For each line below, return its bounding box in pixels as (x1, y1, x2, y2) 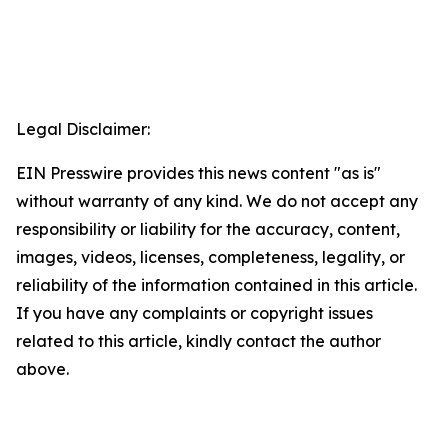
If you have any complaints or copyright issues (16, 303, 373, 324)
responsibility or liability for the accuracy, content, (16, 219, 400, 240)
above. (16, 359, 69, 380)
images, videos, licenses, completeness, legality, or (16, 247, 405, 268)
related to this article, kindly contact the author (16, 331, 381, 352)
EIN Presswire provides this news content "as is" (16, 163, 381, 184)
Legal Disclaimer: (16, 119, 150, 140)
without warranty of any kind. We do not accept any (16, 191, 418, 212)
